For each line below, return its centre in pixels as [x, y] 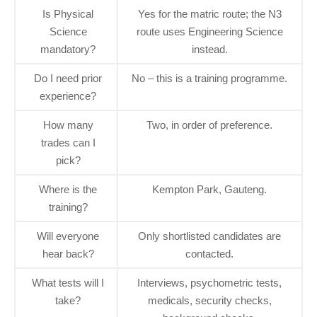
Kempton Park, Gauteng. [209, 190]
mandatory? [68, 50]
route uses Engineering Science [209, 32]
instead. [209, 50]
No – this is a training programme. [209, 79]
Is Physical [68, 14]
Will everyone [68, 236]
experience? [68, 96]
